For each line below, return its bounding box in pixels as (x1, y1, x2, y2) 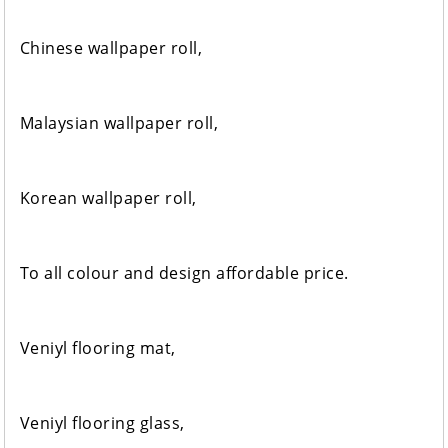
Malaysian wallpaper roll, (19, 112, 219, 135)
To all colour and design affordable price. (19, 262, 349, 285)
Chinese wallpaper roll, (19, 37, 203, 60)
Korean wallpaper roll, (19, 187, 197, 210)
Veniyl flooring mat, (19, 337, 176, 360)
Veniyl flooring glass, (19, 412, 185, 435)
